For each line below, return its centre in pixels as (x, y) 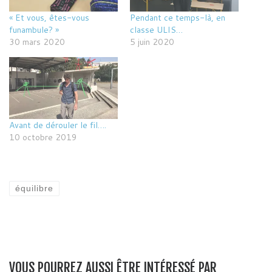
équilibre (34, 189)
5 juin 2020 (152, 42)
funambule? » (34, 30)
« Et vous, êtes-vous (49, 18)
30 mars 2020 (37, 42)
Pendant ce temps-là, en (178, 18)
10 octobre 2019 (43, 137)
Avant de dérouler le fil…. (58, 125)
